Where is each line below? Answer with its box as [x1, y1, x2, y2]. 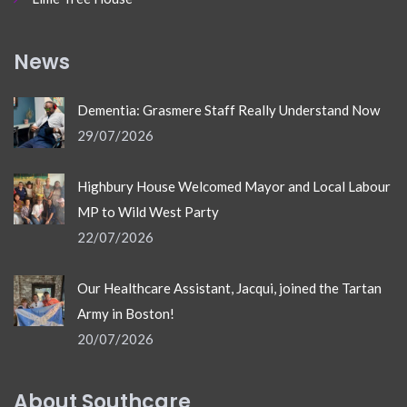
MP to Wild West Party [77, 203, 219, 220]
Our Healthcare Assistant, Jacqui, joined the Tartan [77, 279, 382, 296]
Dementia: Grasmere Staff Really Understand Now [77, 101, 380, 118]
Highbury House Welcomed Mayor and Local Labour [77, 177, 391, 194]
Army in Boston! [77, 304, 174, 322]
